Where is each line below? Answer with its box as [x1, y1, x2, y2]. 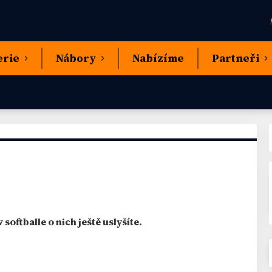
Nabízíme [132, 51, 184, 66]
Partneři [212, 51, 259, 66]
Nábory [56, 51, 96, 66]
